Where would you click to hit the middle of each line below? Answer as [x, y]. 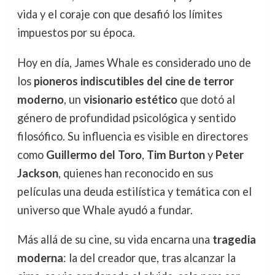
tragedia [234, 239]
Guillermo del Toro [94, 154]
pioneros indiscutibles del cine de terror [134, 81]
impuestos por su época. [76, 33]
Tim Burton [176, 154]
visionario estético [130, 99]
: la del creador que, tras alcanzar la [149, 258]
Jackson [37, 173]
